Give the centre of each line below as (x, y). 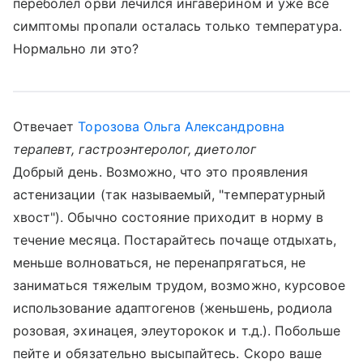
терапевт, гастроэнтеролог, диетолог (135, 149)
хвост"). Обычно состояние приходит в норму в (169, 217)
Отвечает (46, 126)
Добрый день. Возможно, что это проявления (160, 172)
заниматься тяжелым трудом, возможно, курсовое (179, 285)
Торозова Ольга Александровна (181, 126)
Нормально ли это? (76, 49)
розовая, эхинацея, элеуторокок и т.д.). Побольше (177, 331)
